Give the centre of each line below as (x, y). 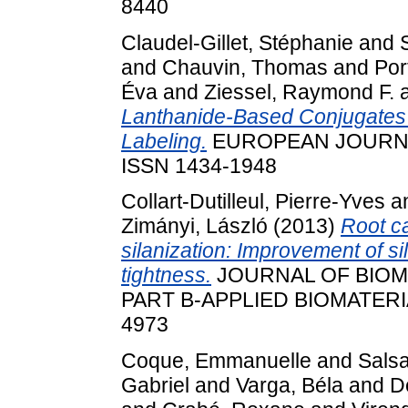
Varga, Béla (290, 386)
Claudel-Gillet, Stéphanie (237, 42)
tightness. (166, 275)
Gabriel (155, 386)
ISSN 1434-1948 (199, 165)
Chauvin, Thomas (245, 67)
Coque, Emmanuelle (216, 361)
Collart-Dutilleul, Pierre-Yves (253, 202)
